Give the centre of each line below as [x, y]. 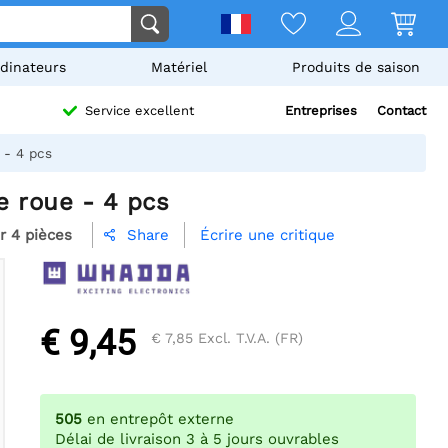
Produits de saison [355, 67]
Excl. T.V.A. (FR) [248, 338]
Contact [401, 110]
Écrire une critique [267, 235]
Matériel [178, 67]
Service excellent [139, 111]
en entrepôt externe [160, 419]
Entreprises [321, 110]
